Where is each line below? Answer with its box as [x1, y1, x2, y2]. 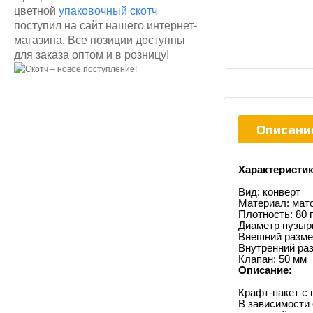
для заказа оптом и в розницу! [14, 48, 169, 61]
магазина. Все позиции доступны [14, 34, 185, 46]
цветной [14, 4, 59, 17]
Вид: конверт [238, 186, 300, 198]
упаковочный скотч [59, 4, 157, 17]
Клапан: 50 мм [238, 253, 307, 265]
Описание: [238, 264, 292, 276]
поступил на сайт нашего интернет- [14, 19, 197, 31]
